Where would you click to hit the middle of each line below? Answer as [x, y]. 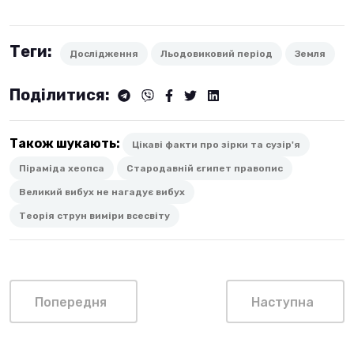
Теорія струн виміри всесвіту [94, 215]
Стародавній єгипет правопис [205, 168]
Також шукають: [66, 143]
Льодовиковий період [217, 53]
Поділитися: [61, 94]
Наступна [282, 302]
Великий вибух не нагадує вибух [102, 192]
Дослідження [104, 53]
